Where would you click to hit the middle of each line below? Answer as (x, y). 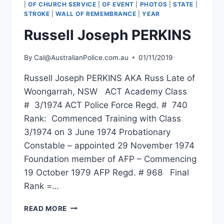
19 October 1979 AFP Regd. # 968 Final (106, 172)
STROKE (37, 14)
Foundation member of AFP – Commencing (110, 159)
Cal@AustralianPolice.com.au (81, 57)
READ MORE (46, 208)
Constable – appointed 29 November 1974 (112, 145)
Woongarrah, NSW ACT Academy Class (105, 91)
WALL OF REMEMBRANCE (96, 14)
